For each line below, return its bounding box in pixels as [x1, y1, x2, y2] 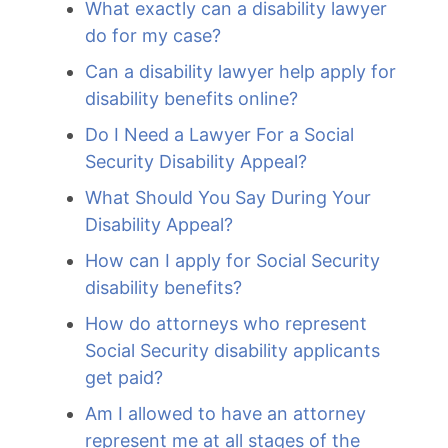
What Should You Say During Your [85, 187, 371, 208]
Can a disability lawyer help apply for [85, 61, 396, 82]
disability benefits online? [85, 88, 298, 109]
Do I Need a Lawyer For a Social [85, 124, 354, 145]
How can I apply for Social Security [85, 250, 380, 271]
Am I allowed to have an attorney [85, 403, 366, 424]
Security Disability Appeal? [85, 151, 307, 172]
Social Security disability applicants [85, 340, 380, 361]
